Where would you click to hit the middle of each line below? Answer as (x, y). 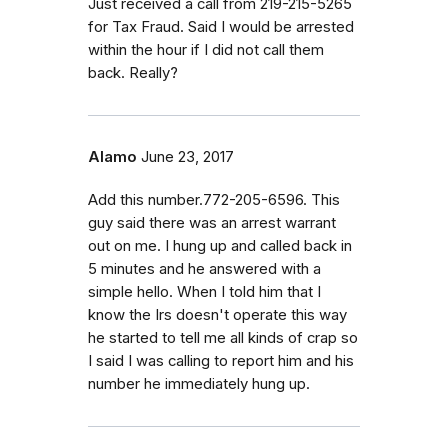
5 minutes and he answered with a (204, 268)
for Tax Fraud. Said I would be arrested (221, 26)
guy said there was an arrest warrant (212, 222)
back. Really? (133, 72)
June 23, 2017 (187, 156)
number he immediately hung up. (199, 383)
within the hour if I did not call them (206, 49)
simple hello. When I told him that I (204, 291)
